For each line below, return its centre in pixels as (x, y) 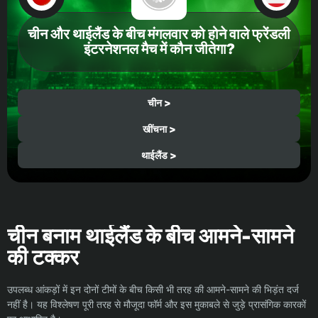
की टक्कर (43, 257)
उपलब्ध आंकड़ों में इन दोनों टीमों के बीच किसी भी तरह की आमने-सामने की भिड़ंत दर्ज (153, 289)
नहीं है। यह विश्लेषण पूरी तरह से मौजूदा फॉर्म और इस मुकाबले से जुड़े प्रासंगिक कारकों (157, 304)
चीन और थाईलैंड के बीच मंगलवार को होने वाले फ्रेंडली (159, 34)
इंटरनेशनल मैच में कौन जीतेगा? (159, 49)
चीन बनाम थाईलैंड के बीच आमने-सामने (150, 236)
